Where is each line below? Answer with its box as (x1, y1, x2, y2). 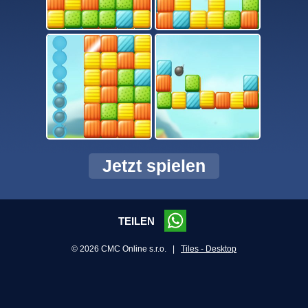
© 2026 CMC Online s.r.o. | (71, 244, 181, 254)
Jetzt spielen (102, 156, 206, 175)
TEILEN (118, 215, 157, 228)
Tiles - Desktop (181, 244, 236, 254)
